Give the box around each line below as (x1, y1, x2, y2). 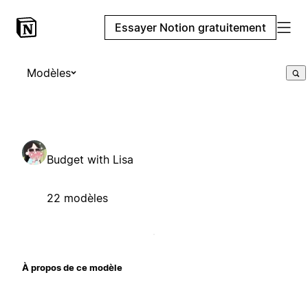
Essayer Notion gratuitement (115, 21, 266, 34)
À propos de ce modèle (22, 261, 122, 273)
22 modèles (47, 190, 108, 205)
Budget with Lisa (47, 152, 133, 166)
